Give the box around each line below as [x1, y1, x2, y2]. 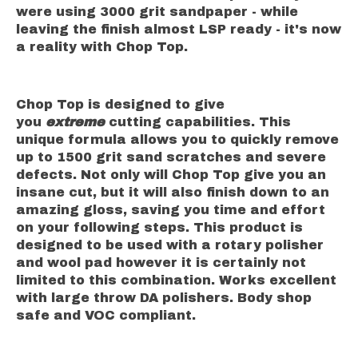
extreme [46, 114, 105, 129]
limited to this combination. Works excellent [16, 272, 336, 287]
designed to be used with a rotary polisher [16, 237, 324, 252]
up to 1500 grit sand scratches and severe [16, 149, 326, 164]
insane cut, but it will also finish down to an [16, 185, 329, 199]
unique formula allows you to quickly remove [16, 132, 339, 146]
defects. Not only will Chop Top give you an [16, 167, 326, 181]
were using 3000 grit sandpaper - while [16, 4, 298, 18]
